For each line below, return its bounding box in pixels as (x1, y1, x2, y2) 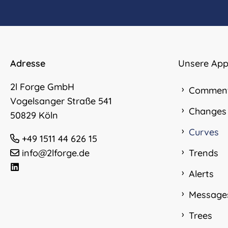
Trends (188, 147, 218, 159)
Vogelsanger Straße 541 (10, 95, 112, 107)
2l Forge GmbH (10, 80, 74, 93)
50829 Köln (10, 109, 58, 121)
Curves (188, 126, 219, 138)
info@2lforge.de (22, 147, 90, 159)
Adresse (10, 57, 45, 69)
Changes (188, 105, 226, 117)
